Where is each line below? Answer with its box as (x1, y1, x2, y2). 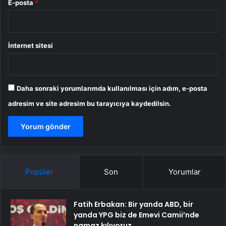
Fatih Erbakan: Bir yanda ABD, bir (74, 199, 193, 210)
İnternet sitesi (8, 41, 53, 50)
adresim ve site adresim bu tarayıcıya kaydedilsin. (8, 99, 171, 108)
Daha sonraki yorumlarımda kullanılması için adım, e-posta (17, 84, 207, 93)
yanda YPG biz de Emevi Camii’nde (74, 210, 199, 220)
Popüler (25, 167, 54, 177)
